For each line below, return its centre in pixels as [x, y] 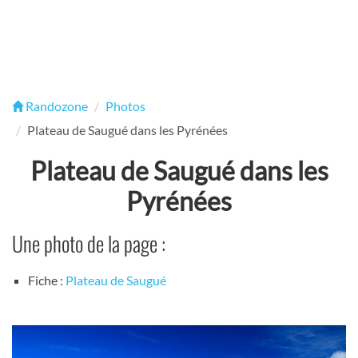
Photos [125, 106]
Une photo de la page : [89, 243]
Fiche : [47, 280]
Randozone [56, 106]
